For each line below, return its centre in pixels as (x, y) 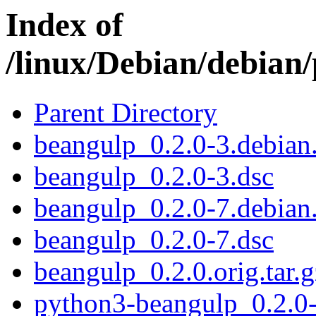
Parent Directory (126, 113)
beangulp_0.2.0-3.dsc (154, 176)
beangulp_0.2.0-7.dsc (154, 240)
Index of (65, 25)
